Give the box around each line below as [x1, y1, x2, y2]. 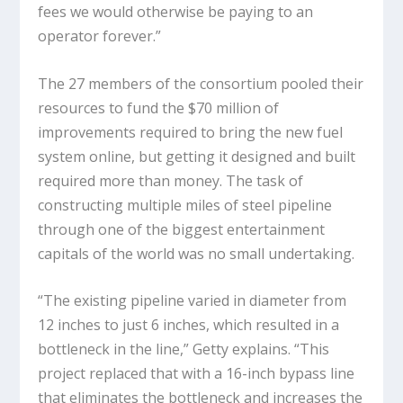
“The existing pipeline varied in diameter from [38, 291, 347, 311]
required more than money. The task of [38, 170, 304, 191]
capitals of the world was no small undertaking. [38, 243, 355, 264]
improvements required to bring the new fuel [38, 121, 344, 142]
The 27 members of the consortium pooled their [38, 73, 364, 94]
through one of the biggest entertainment [38, 219, 326, 239]
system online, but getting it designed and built [38, 146, 356, 166]
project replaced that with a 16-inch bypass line [38, 363, 355, 384]
